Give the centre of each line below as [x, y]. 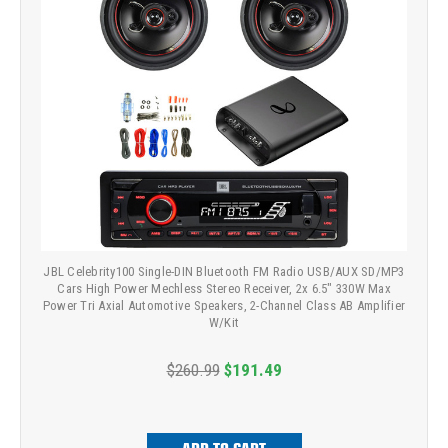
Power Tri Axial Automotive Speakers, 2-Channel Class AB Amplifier [224, 306]
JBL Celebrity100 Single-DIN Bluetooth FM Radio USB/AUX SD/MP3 [224, 272]
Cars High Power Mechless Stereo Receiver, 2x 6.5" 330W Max [224, 289]
